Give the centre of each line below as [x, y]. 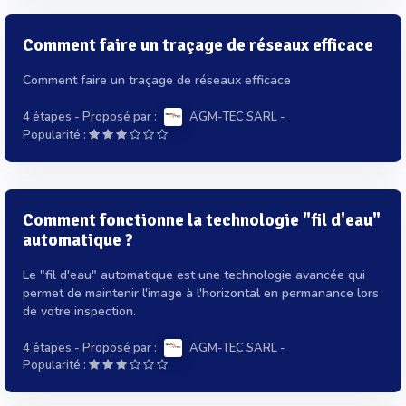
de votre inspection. [79, 311]
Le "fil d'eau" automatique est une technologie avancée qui [194, 275]
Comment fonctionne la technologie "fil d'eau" [202, 220]
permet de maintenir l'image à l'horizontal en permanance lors [201, 293]
